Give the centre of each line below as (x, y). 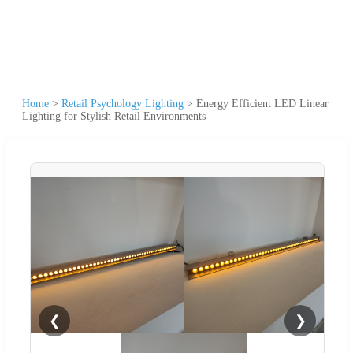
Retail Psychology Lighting (123, 103)
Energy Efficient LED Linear (262, 103)
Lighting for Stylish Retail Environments (114, 116)
